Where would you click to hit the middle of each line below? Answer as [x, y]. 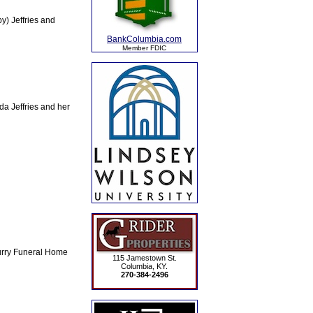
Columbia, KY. [144, 266]
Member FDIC [144, 48]
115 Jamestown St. [144, 258]
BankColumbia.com [144, 39]
